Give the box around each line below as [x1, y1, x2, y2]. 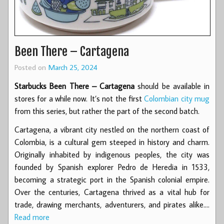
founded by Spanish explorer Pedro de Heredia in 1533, [14, 162, 209, 172]
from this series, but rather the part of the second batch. [14, 106, 199, 116]
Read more [14, 212, 49, 222]
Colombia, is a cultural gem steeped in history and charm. [14, 137, 209, 147]
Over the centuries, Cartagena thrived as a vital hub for [14, 187, 209, 197]
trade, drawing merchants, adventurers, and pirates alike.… [14, 199, 209, 210]
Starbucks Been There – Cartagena [14, 81, 134, 91]
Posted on [14, 61, 48, 72]
